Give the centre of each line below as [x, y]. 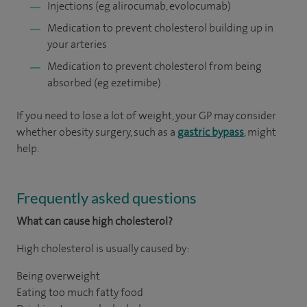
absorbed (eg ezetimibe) [105, 83]
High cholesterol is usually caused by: [103, 248]
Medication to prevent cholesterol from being [155, 66]
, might [260, 132]
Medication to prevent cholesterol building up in [160, 28]
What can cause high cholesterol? [95, 221]
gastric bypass [211, 132]
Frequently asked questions [107, 198]
